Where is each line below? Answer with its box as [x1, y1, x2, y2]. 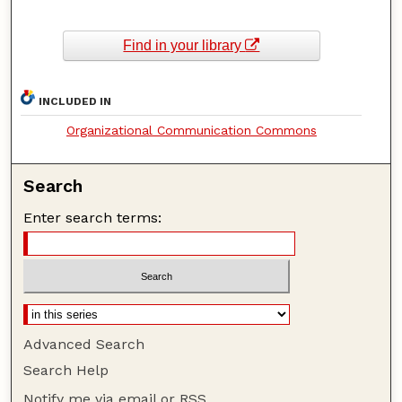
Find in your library [123, 38, 246, 54]
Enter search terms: [23, 208, 162, 226]
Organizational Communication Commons [66, 122, 317, 137]
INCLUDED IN [39, 94, 112, 108]
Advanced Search [23, 336, 145, 354]
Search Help [23, 362, 109, 380]
